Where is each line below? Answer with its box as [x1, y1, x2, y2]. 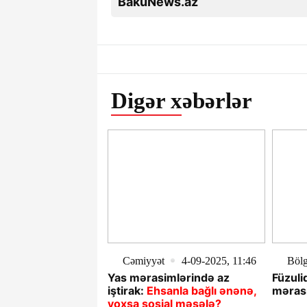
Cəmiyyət [123, 254, 164, 267]
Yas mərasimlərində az [108, 270, 230, 284]
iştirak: [108, 283, 144, 297]
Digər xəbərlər [111, 88, 252, 113]
